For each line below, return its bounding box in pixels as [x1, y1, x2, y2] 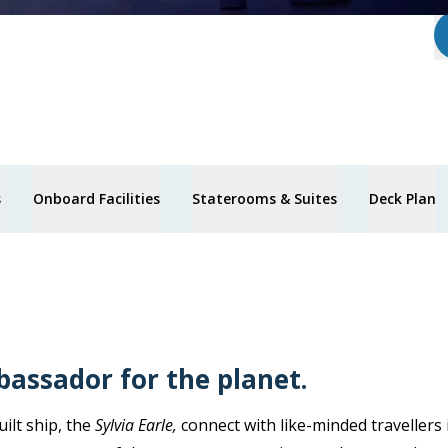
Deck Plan [368, 189, 436, 208]
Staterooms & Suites [191, 189, 337, 208]
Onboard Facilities [32, 189, 160, 208]
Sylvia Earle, [95, 414, 181, 436]
